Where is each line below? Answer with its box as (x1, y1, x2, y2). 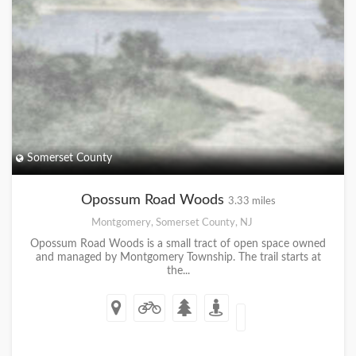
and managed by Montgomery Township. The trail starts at (35, 252, 321, 263)
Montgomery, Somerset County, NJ (91, 217, 253, 228)
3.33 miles (227, 196, 276, 206)
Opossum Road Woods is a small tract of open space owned (30, 238, 326, 250)
